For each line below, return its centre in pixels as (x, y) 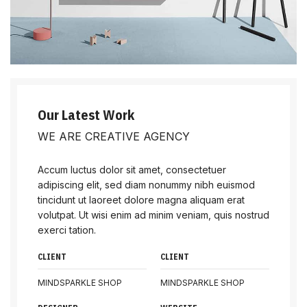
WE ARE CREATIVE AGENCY (114, 136)
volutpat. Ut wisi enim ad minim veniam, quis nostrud (153, 215)
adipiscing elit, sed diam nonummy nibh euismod (146, 185)
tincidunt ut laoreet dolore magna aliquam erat (141, 200)
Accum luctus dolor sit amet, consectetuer (132, 170)
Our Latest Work (86, 115)
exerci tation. (67, 230)
